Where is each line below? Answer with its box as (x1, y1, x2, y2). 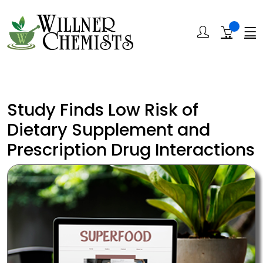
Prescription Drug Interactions (7, 138, 255, 161)
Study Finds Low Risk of (7, 98, 198, 122)
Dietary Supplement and (7, 118, 210, 141)
